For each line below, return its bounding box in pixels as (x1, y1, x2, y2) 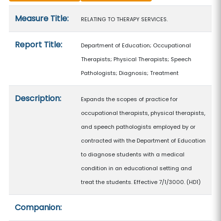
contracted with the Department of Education (81, 137, 206, 145)
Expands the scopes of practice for (81, 95, 178, 103)
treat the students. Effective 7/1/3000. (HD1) (81, 178, 201, 186)
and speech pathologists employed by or (81, 123, 196, 131)
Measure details (8, 6, 70, 17)
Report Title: (15, 39, 63, 50)
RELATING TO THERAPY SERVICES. (81, 15, 168, 23)
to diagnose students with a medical (81, 150, 185, 158)
